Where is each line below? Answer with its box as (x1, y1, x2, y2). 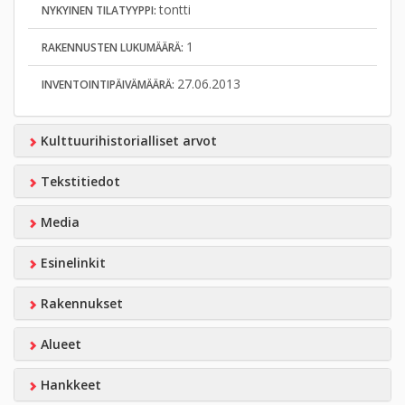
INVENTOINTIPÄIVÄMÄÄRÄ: (42, 77, 177, 92)
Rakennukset (36, 295, 123, 312)
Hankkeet (36, 376, 101, 393)
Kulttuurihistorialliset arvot (36, 132, 217, 149)
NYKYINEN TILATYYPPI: (42, 3, 159, 18)
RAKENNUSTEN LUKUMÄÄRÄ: (42, 40, 186, 55)
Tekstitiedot (36, 173, 120, 190)
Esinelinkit (36, 254, 106, 271)
